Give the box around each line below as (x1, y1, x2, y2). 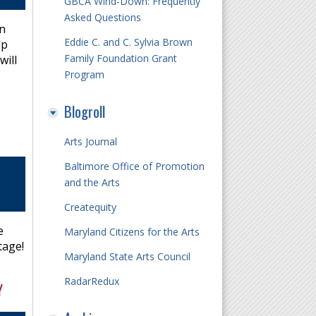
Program (63, 68, 104, 81)
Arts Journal (63, 135, 117, 148)
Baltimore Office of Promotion (63, 159, 205, 173)
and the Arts (63, 176, 120, 189)
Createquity (63, 200, 116, 214)
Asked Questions (63, 11, 141, 24)
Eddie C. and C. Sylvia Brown (63, 35, 193, 49)
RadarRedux (63, 274, 119, 288)
